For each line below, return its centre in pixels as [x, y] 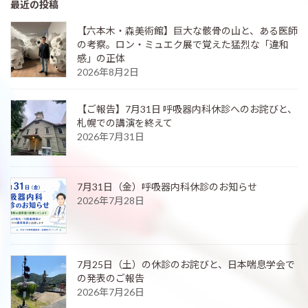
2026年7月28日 [111, 201]
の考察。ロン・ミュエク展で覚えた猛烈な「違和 [183, 45]
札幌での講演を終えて [125, 123]
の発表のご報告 [111, 278]
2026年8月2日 [108, 72]
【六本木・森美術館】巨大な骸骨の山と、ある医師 [187, 31]
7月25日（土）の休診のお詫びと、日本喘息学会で [186, 265]
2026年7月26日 [111, 292]
